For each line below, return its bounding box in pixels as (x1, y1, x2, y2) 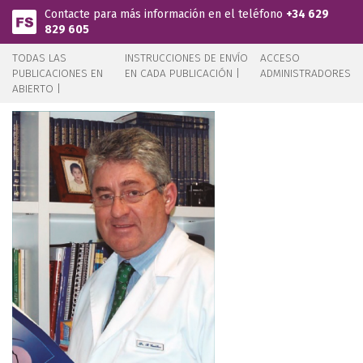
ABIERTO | (12, 82, 61, 96)
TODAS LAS (12, 51, 66, 65)
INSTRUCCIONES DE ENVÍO (125, 51, 249, 65)
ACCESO (260, 51, 300, 65)
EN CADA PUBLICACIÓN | (125, 66, 241, 80)
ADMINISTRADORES (260, 66, 351, 80)
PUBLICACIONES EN (12, 66, 103, 80)
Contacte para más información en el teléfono (45, 7, 286, 21)
